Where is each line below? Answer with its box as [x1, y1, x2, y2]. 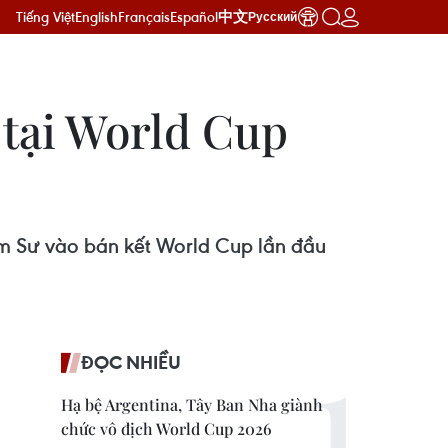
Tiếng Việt [16, 7, 75, 26]
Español [170, 7, 218, 26]
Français [118, 7, 170, 26]
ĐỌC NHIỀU [81, 350, 181, 374]
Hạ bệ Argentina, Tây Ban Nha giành [61, 394, 323, 415]
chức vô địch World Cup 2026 [61, 418, 272, 439]
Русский [248, 10, 297, 24]
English [75, 7, 118, 26]
